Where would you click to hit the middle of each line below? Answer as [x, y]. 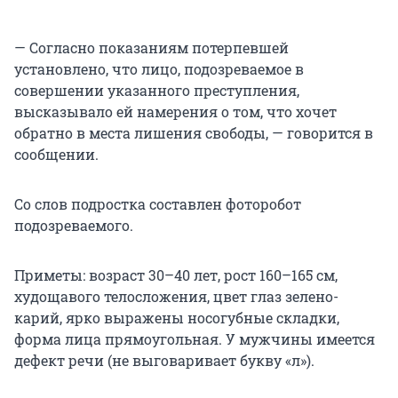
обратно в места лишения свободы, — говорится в [194, 133]
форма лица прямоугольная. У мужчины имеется [195, 339]
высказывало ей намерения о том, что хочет [175, 112]
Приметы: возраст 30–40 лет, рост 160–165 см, [176, 275]
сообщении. [56, 155]
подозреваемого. [74, 226]
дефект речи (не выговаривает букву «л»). [164, 361]
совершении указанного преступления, [157, 91]
